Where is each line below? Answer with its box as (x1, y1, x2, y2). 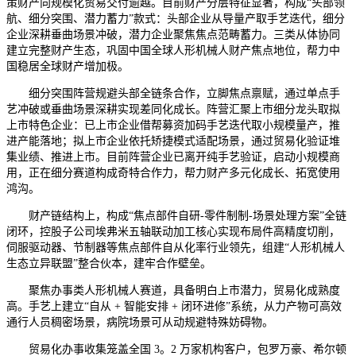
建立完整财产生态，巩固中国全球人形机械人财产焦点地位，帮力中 (6, 44, 340, 56)
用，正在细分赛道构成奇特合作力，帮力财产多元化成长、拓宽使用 (6, 166, 340, 179)
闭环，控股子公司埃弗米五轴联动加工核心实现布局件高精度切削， (6, 225, 340, 238)
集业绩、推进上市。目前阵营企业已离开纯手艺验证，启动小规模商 (6, 150, 340, 163)
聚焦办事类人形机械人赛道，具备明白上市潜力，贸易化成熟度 (6, 284, 340, 296)
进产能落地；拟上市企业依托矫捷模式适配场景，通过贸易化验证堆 (6, 134, 340, 147)
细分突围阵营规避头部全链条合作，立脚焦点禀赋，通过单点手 (6, 87, 340, 99)
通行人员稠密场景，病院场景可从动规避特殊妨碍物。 (6, 315, 273, 328)
